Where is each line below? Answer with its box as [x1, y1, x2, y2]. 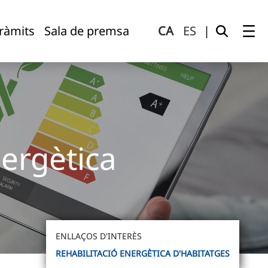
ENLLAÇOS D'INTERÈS [56, 230, 142, 242]
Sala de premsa [44, 23, 129, 39]
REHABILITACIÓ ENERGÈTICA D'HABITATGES [56, 248, 230, 259]
